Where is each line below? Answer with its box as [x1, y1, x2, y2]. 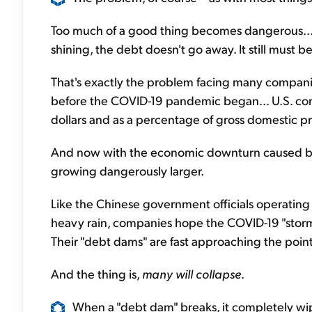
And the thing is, [51, 265, 142, 282]
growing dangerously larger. [51, 162, 204, 179]
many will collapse [142, 265, 241, 282]
